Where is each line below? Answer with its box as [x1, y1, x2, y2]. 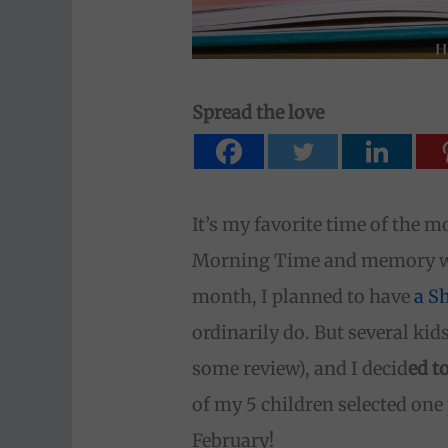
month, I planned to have [192, 285, 411, 309]
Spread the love [192, 101, 325, 125]
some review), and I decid [192, 357, 409, 381]
